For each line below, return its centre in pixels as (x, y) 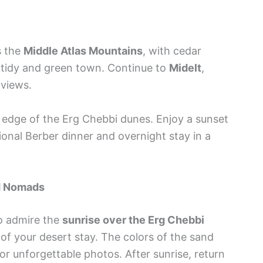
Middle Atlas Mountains (83, 50)
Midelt (185, 68)
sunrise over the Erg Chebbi (133, 220)
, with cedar (172, 50)
